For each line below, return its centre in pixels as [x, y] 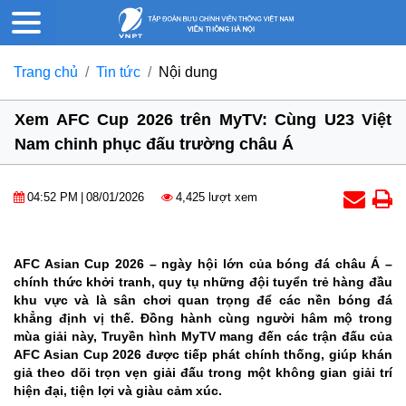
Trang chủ [46, 72]
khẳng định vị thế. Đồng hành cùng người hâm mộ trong [203, 319]
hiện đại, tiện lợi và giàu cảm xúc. [118, 391]
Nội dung [188, 72]
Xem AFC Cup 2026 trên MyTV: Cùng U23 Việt [203, 120]
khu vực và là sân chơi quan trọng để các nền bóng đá [203, 300]
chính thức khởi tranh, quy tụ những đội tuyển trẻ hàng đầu [203, 282]
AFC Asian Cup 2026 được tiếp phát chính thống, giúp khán [203, 355]
